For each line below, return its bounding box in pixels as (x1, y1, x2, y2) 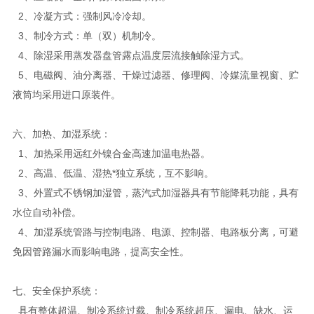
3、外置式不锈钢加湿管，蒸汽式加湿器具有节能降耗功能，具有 (12, 186, 299, 198)
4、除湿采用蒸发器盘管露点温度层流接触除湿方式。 (12, 49, 250, 61)
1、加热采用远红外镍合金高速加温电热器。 (12, 147, 210, 159)
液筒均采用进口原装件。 (12, 88, 121, 100)
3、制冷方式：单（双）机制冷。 (12, 29, 161, 41)
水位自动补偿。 (12, 206, 81, 218)
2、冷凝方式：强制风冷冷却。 (12, 10, 151, 22)
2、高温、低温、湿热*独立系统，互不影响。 (12, 167, 214, 179)
